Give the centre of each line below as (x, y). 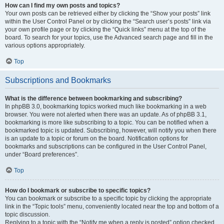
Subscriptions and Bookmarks (58, 80)
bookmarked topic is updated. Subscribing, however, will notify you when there (111, 130)
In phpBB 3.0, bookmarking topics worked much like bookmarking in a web (106, 106)
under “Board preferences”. (42, 154)
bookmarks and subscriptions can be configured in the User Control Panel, (106, 146)
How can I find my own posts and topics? (62, 5)
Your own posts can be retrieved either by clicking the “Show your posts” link (108, 13)
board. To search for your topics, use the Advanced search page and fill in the (109, 37)
